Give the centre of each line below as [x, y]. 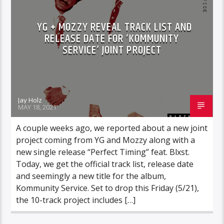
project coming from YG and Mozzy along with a [106, 140]
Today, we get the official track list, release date [105, 164]
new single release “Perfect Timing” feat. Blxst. [103, 152]
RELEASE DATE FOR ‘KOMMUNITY [112, 38]
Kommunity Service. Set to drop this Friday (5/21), [108, 188]
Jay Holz [30, 100]
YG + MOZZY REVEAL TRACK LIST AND [114, 27]
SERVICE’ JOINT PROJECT [112, 50]
